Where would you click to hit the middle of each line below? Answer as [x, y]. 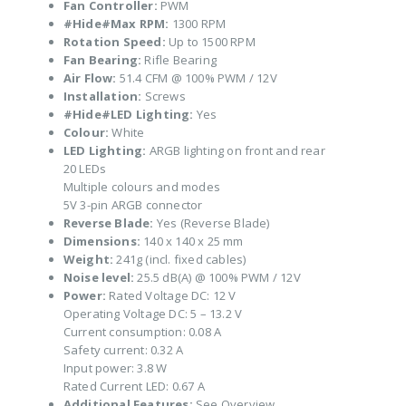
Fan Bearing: [102, 60]
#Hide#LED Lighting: [128, 115]
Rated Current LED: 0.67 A [134, 387]
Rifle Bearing [179, 60]
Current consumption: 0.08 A [142, 332]
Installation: [102, 97]
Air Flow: [90, 78]
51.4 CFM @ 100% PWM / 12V [197, 78]
